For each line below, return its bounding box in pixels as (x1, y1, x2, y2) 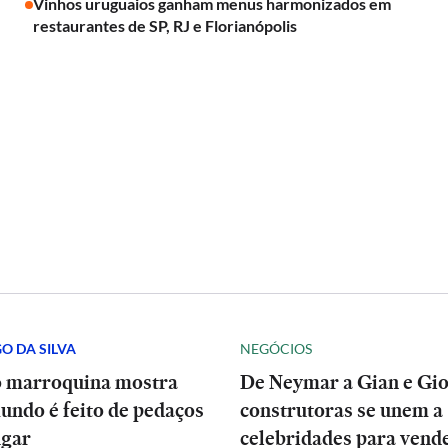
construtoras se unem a (240, 396, 443, 424)
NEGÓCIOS (240, 339, 312, 357)
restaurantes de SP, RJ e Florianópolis (32, 16, 297, 35)
